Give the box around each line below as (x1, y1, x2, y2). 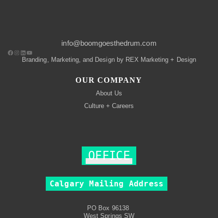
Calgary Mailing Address (49, 179, 164, 188)
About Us (95, 90, 123, 97)
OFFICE (88, 149, 130, 163)
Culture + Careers (84, 102, 134, 109)
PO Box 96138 (87, 204, 131, 212)
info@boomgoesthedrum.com (61, 39, 157, 47)
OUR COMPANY (75, 76, 143, 84)
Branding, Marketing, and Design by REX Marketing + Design (22, 56, 196, 63)
